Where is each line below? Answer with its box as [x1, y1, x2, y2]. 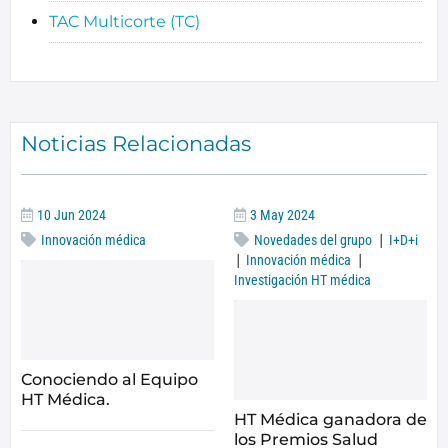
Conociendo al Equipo [21, 369, 198, 389]
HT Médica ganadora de [234, 409, 427, 429]
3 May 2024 [250, 206, 315, 223]
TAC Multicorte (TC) [48, 12, 200, 32]
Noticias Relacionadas [21, 130, 251, 156]
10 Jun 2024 [37, 206, 106, 223]
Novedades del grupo [254, 231, 372, 248]
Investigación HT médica [234, 271, 371, 288]
